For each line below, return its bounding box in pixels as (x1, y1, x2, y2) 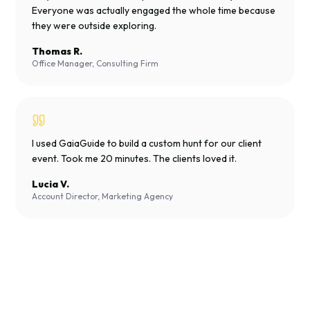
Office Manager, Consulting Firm (32, 58, 158, 69)
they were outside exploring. (32, 19, 156, 32)
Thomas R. (32, 45, 82, 57)
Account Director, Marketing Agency (32, 191, 173, 201)
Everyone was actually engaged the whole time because (32, 4, 275, 17)
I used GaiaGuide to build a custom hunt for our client (32, 137, 262, 149)
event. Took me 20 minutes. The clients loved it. (32, 152, 237, 165)
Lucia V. (32, 178, 69, 190)
